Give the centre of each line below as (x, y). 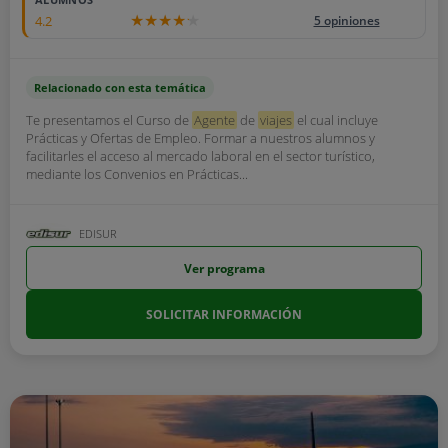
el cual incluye (336, 120)
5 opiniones (346, 20)
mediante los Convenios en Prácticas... (137, 174)
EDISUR (98, 233)
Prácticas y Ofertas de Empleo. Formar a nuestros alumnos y (200, 138)
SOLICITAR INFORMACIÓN (224, 314)
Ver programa (224, 268)
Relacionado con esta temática (120, 87)
